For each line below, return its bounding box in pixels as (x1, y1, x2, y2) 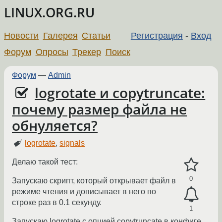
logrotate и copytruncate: (35, 83, 206, 102)
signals (59, 139, 85, 148)
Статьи (82, 30, 111, 41)
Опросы (35, 47, 68, 57)
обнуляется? (12, 116, 98, 135)
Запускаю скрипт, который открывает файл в (12, 176, 176, 185)
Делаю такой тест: (12, 158, 78, 166)
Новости (4, 30, 39, 41)
